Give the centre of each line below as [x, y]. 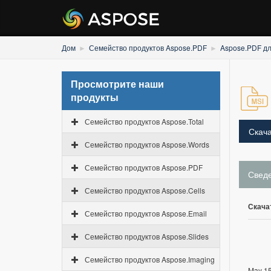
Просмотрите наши [117, 84]
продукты [95, 97]
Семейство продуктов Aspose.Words [147, 144]
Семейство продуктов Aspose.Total [144, 121]
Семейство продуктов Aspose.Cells [145, 190]
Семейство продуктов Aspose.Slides [147, 236]
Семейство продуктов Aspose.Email [146, 213]
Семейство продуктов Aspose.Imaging [150, 259]
